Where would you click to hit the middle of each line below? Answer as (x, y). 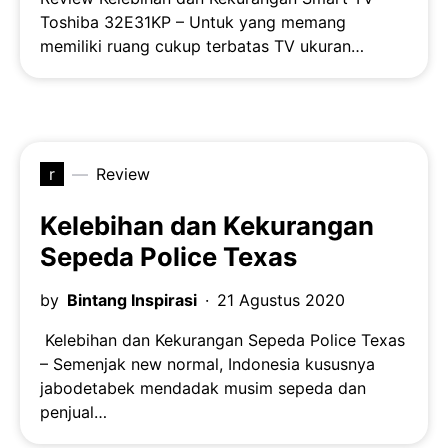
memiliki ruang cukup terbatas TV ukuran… (202, 46)
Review (123, 174)
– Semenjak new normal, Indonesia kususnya (207, 364)
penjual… (73, 412)
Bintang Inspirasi (132, 300)
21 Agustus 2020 (281, 300)
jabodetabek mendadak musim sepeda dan (203, 388)
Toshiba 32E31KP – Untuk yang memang (193, 22)
